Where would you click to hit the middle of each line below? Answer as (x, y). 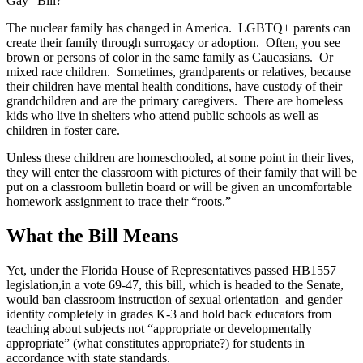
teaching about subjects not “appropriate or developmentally (159, 328)
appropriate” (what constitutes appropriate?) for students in (156, 343)
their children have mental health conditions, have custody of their (174, 86)
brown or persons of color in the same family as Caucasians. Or (170, 57)
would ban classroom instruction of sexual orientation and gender (174, 299)
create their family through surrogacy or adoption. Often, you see (173, 42)
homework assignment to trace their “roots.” (119, 201)
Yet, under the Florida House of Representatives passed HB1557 (171, 270)
